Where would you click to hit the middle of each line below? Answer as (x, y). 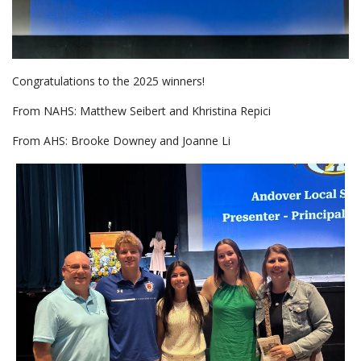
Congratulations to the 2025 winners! (112, 81)
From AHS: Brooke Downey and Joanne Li (123, 141)
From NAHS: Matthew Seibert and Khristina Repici (141, 111)
